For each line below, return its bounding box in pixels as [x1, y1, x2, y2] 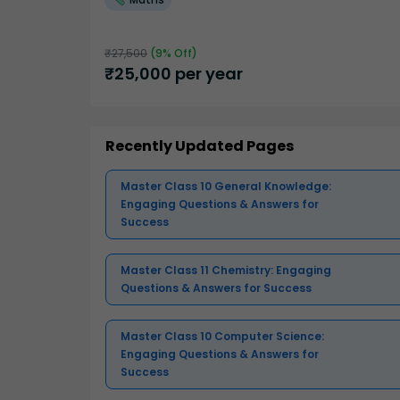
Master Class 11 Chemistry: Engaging [121, 262, 331, 279]
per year [171, 62, 243, 85]
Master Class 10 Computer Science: [121, 329, 324, 345]
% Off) [162, 45, 197, 61]
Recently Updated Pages [105, 136, 294, 157]
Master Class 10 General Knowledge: [121, 179, 331, 195]
